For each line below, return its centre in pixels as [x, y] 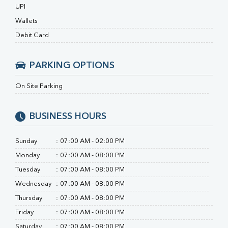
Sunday [26, 141]
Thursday [29, 198]
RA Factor [79, 13]
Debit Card [32, 35]
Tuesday [28, 170]
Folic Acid [78, 24]
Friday [24, 212]
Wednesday [33, 184]
